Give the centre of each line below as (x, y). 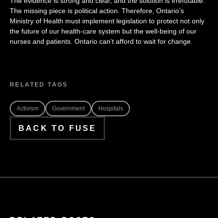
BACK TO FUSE (58, 128)
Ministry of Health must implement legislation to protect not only (107, 21)
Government (68, 109)
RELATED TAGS (39, 85)
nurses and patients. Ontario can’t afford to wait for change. (101, 41)
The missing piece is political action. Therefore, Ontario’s (97, 11)
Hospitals (111, 109)
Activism (27, 109)
